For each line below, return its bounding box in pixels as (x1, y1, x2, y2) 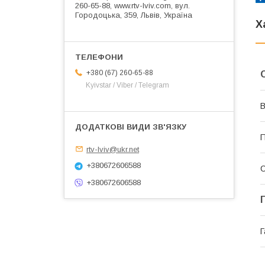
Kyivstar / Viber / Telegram (86, 80, 169, 89)
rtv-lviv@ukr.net (86, 144, 139, 154)
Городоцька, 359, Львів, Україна (75, 10, 192, 20)
